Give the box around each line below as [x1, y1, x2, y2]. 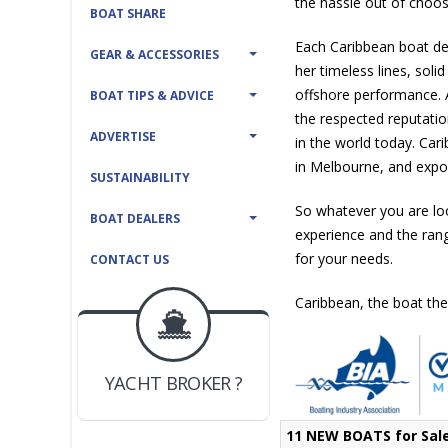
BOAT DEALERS [90, 210, 180, 227]
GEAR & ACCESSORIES [90, 46, 219, 63]
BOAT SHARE [90, 5, 166, 22]
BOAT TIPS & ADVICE [90, 87, 214, 104]
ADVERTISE [90, 128, 156, 145]
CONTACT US [90, 251, 169, 268]
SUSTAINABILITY [90, 169, 190, 186]
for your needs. [295, 248, 394, 268]
